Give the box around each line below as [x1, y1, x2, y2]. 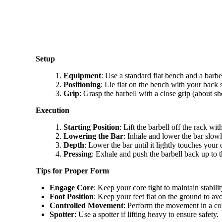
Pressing [63, 149, 92, 158]
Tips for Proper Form [36, 166, 109, 175]
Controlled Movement [50, 201, 123, 210]
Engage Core [50, 183, 94, 192]
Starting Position [63, 122, 119, 131]
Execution [36, 106, 69, 114]
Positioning [63, 80, 101, 89]
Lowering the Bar [63, 131, 123, 140]
